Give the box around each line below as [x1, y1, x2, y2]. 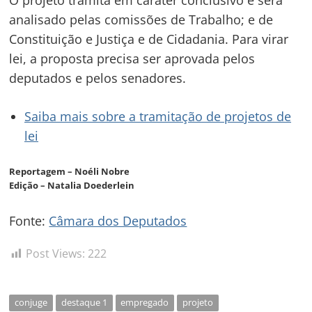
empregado [120, 295, 169, 309]
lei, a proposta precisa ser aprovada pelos [9, 49, 256, 67]
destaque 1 [61, 295, 107, 309]
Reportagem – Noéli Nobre [9, 164, 130, 178]
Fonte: [9, 212, 49, 229]
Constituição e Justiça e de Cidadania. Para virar [9, 30, 289, 47]
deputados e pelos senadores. [9, 69, 187, 86]
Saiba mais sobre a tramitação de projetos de [24, 107, 292, 125]
